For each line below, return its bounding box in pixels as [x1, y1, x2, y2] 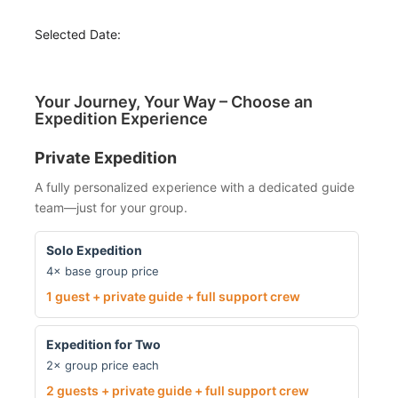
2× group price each [45, 357, 159, 372]
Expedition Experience [34, 109, 208, 129]
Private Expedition [34, 148, 177, 168]
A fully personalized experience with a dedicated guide [34, 179, 354, 195]
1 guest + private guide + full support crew [45, 288, 300, 304]
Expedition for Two [45, 336, 161, 352]
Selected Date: [34, 27, 121, 43]
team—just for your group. [34, 199, 187, 215]
